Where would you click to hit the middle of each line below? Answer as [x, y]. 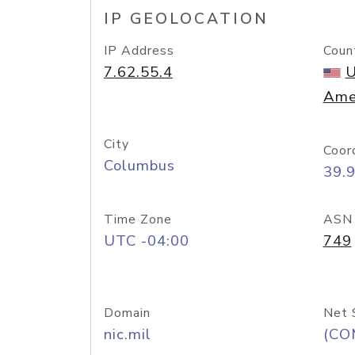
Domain [127, 313]
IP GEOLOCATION [186, 19]
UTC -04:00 [147, 241]
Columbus [139, 166]
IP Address [139, 51]
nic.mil [128, 334]
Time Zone [138, 219]
